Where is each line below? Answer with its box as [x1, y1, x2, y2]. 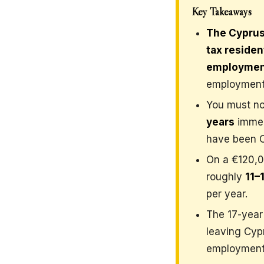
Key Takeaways [192, 5, 252, 18]
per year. [206, 188, 247, 200]
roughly [206, 171, 245, 183]
